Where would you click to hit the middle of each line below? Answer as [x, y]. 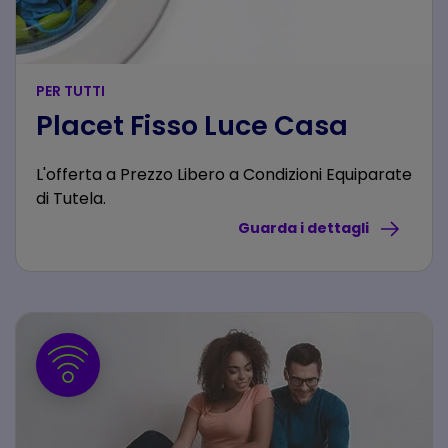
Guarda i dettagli [305, 227]
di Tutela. [71, 198]
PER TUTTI [70, 91]
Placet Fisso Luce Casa [192, 125]
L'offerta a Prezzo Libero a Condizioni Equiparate [224, 174]
